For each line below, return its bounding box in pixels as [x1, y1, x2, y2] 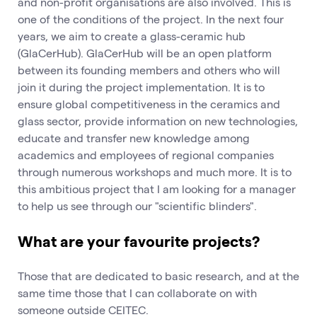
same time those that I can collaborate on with [18, 286, 257, 300]
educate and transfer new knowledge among [18, 130, 250, 144]
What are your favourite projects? [18, 231, 260, 250]
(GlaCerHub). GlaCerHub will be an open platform [18, 45, 272, 59]
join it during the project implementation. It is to [18, 79, 265, 93]
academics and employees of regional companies [18, 147, 274, 161]
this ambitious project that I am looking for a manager [18, 181, 296, 195]
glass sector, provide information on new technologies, [18, 113, 298, 127]
